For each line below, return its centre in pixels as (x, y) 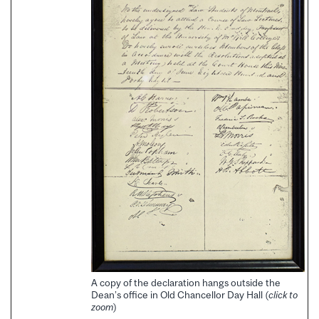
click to (283, 294)
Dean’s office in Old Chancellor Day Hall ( (180, 294)
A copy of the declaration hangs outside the (186, 282)
